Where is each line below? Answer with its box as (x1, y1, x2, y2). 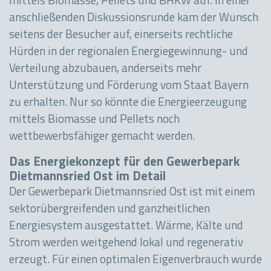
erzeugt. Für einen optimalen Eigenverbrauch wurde (9, 255, 262, 267)
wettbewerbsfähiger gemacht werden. (9, 131, 195, 143)
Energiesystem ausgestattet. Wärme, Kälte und (9, 221, 243, 233)
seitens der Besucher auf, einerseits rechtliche (9, 30, 233, 42)
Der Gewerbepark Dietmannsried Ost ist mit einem (9, 187, 255, 199)
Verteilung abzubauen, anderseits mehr (9, 64, 201, 76)
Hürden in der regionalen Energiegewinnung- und (9, 47, 248, 59)
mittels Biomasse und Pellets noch (9, 114, 180, 126)
